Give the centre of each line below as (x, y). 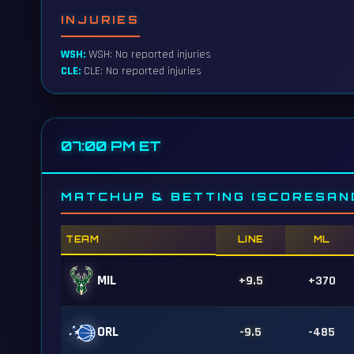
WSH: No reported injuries (148, 55)
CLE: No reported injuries (141, 71)
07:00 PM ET (111, 145)
